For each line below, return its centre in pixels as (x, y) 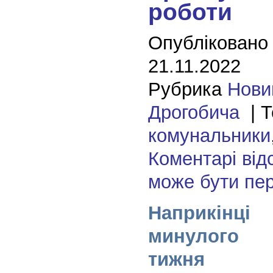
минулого (193, 236)
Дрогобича (193, 112)
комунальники (209, 135)
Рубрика (187, 89)
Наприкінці (199, 213)
